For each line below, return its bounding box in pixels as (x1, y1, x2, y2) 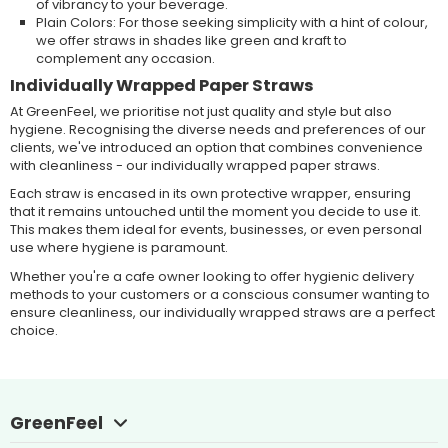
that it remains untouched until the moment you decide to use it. (9, 202, 421, 222)
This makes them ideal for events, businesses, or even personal (9, 220, 422, 240)
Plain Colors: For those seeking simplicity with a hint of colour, (35, 12, 428, 32)
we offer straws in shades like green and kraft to (35, 30, 347, 50)
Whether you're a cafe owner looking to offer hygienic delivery (9, 266, 414, 286)
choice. (9, 320, 58, 340)
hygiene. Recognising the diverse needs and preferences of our (9, 119, 426, 139)
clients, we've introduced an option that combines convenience (9, 137, 423, 157)
